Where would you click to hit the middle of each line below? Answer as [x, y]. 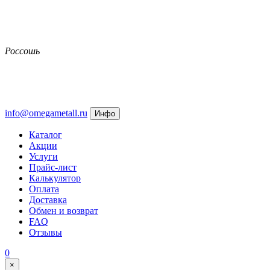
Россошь [22, 51]
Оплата [44, 189]
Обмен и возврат [64, 211]
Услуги [43, 156]
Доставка [48, 200]
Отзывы [46, 232]
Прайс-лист [53, 167]
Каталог [46, 135]
